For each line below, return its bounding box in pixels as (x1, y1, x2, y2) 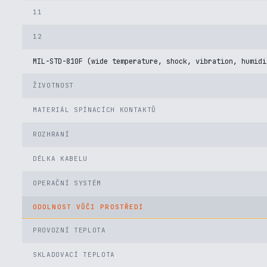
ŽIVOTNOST (33, 81, 74, 89)
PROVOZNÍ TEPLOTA (33, 226, 106, 234)
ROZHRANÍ (33, 130, 70, 138)
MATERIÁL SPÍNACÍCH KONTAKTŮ (33, 105, 156, 114)
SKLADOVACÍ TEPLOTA (33, 250, 115, 259)
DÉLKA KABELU (33, 154, 88, 163)
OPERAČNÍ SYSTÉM (33, 179, 101, 187)
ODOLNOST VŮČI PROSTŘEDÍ (33, 203, 144, 211)
